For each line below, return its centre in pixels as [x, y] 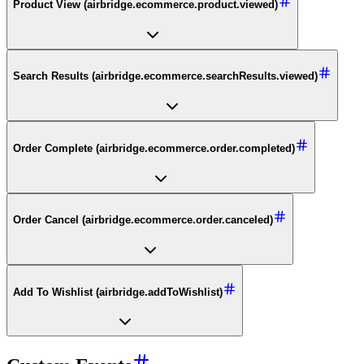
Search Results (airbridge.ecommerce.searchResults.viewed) [165, 76]
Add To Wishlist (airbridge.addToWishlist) [118, 292]
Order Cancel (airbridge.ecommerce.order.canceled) [143, 220]
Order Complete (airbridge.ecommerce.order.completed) [154, 148]
